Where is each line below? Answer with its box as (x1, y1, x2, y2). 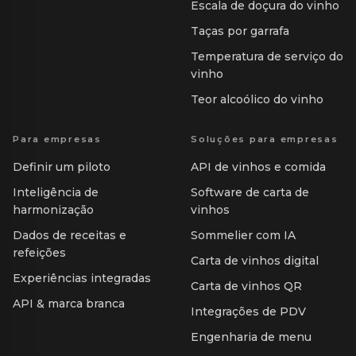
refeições (13, 246, 66, 261)
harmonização (13, 203, 94, 218)
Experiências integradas (13, 271, 151, 286)
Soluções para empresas (191, 133, 339, 145)
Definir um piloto (13, 160, 110, 175)
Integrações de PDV (191, 304, 306, 319)
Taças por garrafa (191, 24, 289, 39)
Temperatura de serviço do (191, 49, 343, 64)
